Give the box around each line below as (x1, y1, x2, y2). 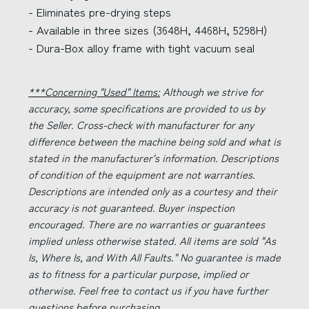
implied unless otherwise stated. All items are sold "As (28, 233, 276, 248)
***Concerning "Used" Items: (28, 84, 160, 99)
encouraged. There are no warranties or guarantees (28, 217, 265, 231)
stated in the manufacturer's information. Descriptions (28, 150, 279, 165)
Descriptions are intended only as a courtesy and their (28, 183, 277, 198)
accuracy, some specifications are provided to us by (28, 101, 265, 115)
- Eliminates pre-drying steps (28, 3, 171, 20)
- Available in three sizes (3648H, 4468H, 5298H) (28, 21, 267, 38)
